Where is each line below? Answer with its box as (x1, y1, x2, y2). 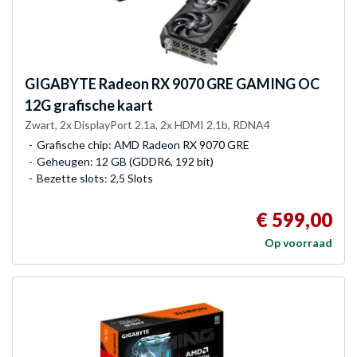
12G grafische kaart (25, 96, 153, 114)
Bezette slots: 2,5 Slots (37, 171, 153, 185)
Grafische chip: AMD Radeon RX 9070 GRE (37, 137, 249, 151)
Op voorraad (265, 235, 332, 249)
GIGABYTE (25, 74, 96, 92)
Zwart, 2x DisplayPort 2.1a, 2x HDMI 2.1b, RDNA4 (25, 117, 270, 131)
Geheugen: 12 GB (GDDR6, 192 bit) (37, 154, 214, 168)
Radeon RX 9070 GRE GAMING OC (96, 74, 320, 92)
